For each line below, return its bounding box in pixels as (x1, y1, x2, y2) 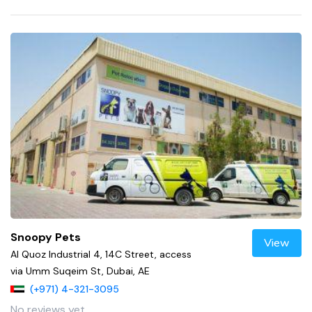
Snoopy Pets (10, 230, 81, 245)
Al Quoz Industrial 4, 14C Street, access (10, 248, 192, 261)
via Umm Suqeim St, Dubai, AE (10, 265, 150, 278)
